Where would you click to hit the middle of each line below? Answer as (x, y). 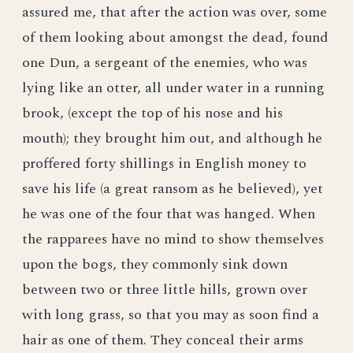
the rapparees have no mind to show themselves (173, 239)
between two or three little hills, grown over (165, 290)
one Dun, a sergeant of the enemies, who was (165, 63)
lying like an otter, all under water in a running (173, 88)
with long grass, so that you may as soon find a (171, 315)
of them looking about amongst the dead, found (175, 37)
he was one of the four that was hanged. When (169, 214)
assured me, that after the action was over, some (175, 12)
